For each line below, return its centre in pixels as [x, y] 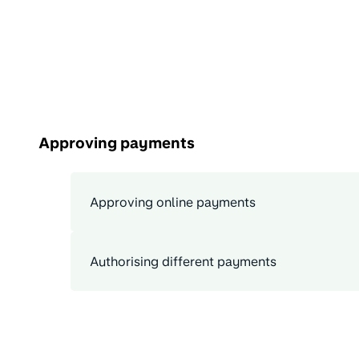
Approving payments [117, 142]
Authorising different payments [183, 261]
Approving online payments [173, 202]
